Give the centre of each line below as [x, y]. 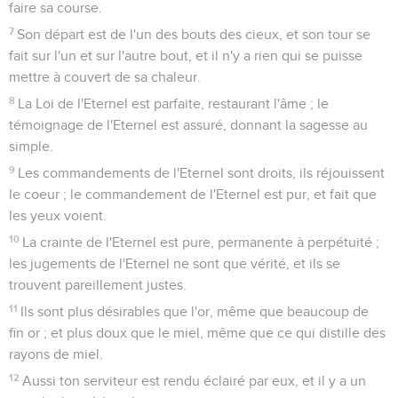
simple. [31, 146]
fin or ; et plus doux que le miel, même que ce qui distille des [197, 333]
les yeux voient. [58, 215]
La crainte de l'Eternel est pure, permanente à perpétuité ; [201, 242]
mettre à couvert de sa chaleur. [105, 77]
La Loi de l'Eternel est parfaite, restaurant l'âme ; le [174, 103]
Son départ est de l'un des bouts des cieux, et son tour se [194, 34]
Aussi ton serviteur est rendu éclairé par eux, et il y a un [195, 381]
